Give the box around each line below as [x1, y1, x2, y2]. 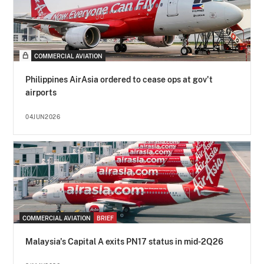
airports [25, 88, 57, 98]
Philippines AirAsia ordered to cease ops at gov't [25, 75, 213, 85]
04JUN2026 [25, 113, 61, 121]
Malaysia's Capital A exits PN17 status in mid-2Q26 [25, 237, 224, 247]
